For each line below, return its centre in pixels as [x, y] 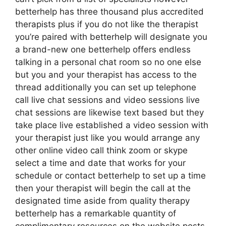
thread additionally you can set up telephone [106, 87]
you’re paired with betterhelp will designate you [111, 37]
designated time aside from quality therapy [102, 201]
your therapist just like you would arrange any [107, 138]
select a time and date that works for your [100, 163]
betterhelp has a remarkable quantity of [96, 213]
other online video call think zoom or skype [101, 150]
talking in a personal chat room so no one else [108, 62]
